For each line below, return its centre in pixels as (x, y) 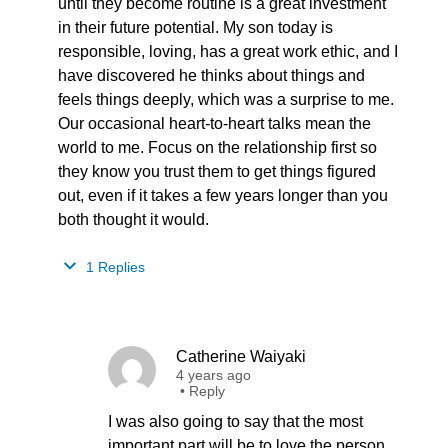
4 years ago (213, 375)
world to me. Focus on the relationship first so (217, 147)
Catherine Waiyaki (241, 356)
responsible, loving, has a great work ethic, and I (228, 51)
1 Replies (113, 267)
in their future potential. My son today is (195, 27)
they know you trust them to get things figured (217, 171)
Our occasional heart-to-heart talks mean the (214, 123)
